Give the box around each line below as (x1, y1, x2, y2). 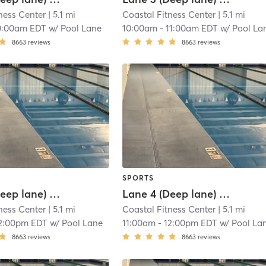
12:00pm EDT (164, 217, 218, 229)
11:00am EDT (166, 22, 218, 34)
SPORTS (122, 173, 154, 183)
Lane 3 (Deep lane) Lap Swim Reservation (49, 187, 61, 201)
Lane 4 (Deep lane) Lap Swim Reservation (219, 187, 230, 201)
